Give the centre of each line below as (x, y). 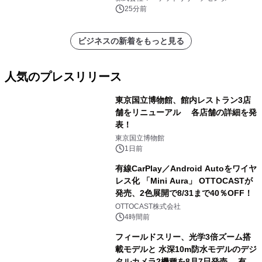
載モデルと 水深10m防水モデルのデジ (186, 249)
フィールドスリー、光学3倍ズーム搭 (183, 237)
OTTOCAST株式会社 (148, 207)
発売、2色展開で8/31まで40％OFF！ (184, 193)
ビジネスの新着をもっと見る (131, 41)
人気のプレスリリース (63, 77)
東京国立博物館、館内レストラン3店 (183, 100)
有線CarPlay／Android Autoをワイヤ (186, 169)
